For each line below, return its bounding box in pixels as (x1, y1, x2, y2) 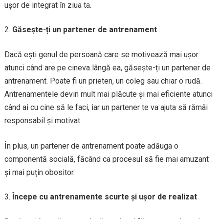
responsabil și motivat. (4, 116, 82, 125)
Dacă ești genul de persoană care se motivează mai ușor (4, 50, 198, 59)
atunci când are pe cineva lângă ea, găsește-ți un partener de (4, 63, 211, 72)
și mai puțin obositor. (4, 168, 75, 177)
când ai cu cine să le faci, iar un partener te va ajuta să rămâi (4, 103, 208, 112)
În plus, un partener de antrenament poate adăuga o (4, 141, 178, 151)
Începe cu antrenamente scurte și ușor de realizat (12, 192, 197, 201)
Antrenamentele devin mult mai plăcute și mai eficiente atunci (4, 89, 213, 99)
